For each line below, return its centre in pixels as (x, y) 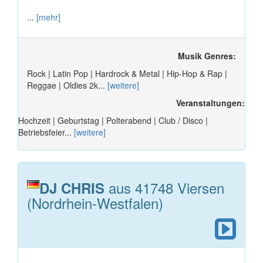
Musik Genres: (207, 55)
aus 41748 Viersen (164, 187)
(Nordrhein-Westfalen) (95, 203)
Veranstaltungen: (210, 102)
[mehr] (48, 17)
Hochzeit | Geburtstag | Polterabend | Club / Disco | (113, 120)
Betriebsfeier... (46, 132)
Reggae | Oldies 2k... (67, 85)
